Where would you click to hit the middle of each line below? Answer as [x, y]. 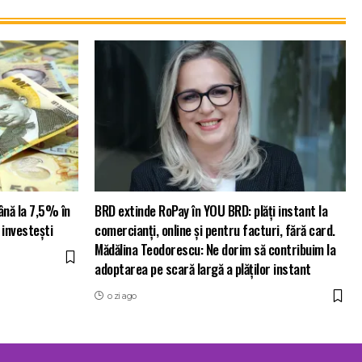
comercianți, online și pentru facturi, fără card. [215, 230]
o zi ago [122, 296]
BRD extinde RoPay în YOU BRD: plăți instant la [211, 211]
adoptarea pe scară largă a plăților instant [203, 269]
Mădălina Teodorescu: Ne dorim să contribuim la [215, 250]
